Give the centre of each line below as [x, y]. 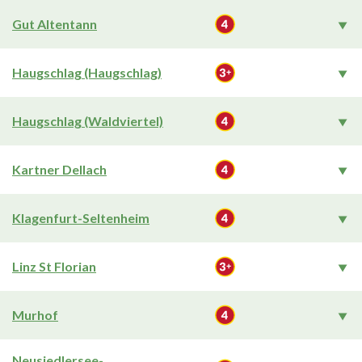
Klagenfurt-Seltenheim [81, 218]
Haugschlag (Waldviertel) [88, 121]
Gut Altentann [55, 24]
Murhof [35, 315]
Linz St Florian [54, 266]
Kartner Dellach [59, 169]
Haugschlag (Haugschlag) [87, 72]
